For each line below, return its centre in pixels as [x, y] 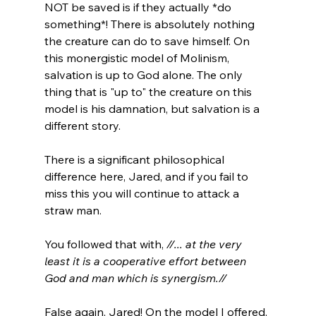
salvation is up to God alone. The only [145, 74]
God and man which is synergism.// [135, 278]
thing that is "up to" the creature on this [149, 91]
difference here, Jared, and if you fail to [147, 176]
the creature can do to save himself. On [148, 41]
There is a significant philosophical [135, 159]
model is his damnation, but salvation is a [153, 108]
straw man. [73, 210]
